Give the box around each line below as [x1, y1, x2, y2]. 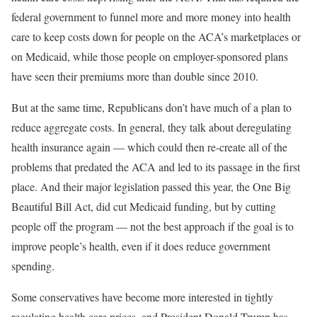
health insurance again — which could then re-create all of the [11, 139, 287, 154]
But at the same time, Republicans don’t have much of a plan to [11, 99, 292, 115]
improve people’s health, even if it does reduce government [11, 238, 270, 253]
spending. [11, 258, 54, 273]
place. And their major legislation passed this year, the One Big [11, 178, 291, 194]
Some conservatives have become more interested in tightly [11, 289, 273, 304]
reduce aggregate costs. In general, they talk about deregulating [11, 119, 292, 134]
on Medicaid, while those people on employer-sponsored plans [11, 48, 288, 64]
